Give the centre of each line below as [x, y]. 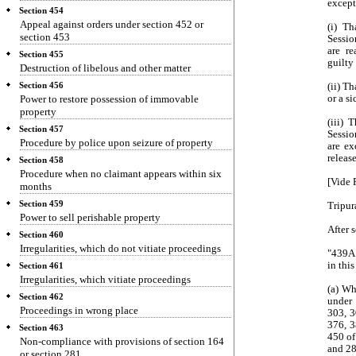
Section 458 [41, 160]
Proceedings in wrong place [79, 310]
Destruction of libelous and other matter [105, 68]
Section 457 [41, 129]
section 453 [45, 37]
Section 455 [41, 54]
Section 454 [41, 11]
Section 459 [41, 204]
